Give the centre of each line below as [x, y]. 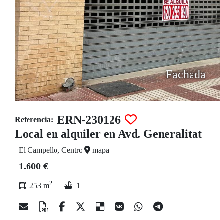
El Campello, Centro [52, 150]
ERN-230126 [89, 120]
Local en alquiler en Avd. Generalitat [108, 134]
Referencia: [34, 120]
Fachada [186, 74]
